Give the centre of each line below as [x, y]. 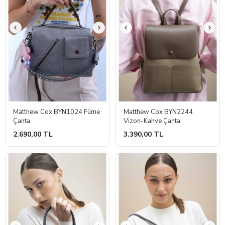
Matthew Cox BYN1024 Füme [57, 112]
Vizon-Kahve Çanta [152, 121]
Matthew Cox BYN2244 [158, 112]
